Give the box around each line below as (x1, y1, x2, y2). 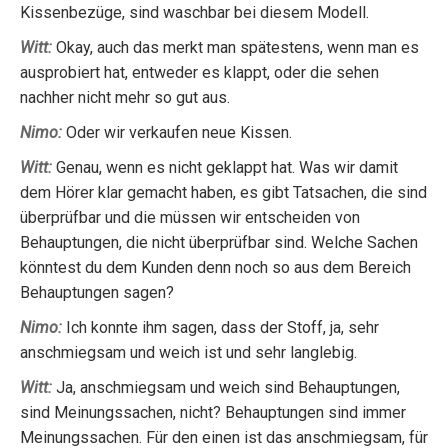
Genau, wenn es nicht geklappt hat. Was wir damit (52, 158, 398, 177)
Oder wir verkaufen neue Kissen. (62, 123, 292, 142)
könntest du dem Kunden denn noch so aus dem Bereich (20, 258, 411, 277)
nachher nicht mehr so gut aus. (20, 88, 230, 107)
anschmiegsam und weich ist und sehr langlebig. (20, 343, 357, 362)
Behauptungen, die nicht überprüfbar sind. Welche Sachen (20, 233, 418, 252)
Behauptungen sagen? (20, 283, 174, 302)
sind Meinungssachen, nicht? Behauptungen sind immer (20, 403, 406, 422)
